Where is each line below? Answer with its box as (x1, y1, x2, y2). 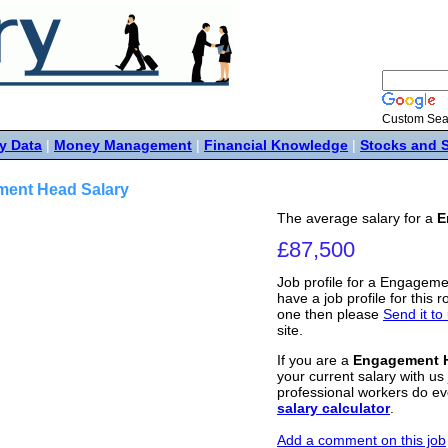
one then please (277, 306, 383, 322)
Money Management (54, 137, 192, 153)
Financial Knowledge (204, 137, 348, 153)
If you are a (277, 352, 353, 369)
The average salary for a (277, 210, 437, 226)
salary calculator (277, 400, 390, 417)
